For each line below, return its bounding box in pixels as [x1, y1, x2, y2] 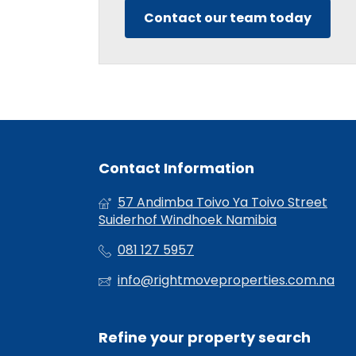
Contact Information [99, 158, 254, 179]
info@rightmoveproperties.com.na [118, 271, 335, 290]
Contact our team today [144, 9, 311, 28]
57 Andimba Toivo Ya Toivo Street [118, 193, 327, 212]
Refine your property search [99, 327, 311, 348]
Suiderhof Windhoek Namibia [99, 211, 277, 230]
